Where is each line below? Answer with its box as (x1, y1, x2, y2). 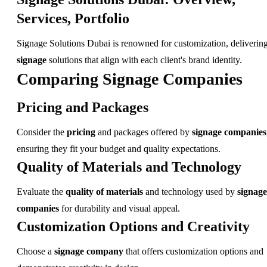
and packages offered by (95, 126, 192, 137)
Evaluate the (17, 186, 66, 197)
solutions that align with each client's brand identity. (46, 55, 242, 65)
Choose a (17, 246, 54, 256)
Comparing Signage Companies (17, 70, 243, 88)
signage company (54, 246, 123, 256)
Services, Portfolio (17, 11, 129, 26)
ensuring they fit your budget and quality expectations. (17, 143, 221, 154)
